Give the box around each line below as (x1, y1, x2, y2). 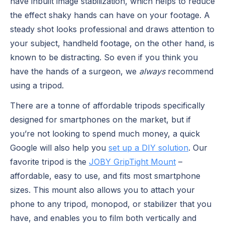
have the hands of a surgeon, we (10, 66, 139, 76)
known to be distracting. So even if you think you (10, 52, 198, 62)
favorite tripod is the (10, 156, 89, 167)
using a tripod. (10, 80, 64, 90)
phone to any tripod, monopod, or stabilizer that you (10, 198, 211, 209)
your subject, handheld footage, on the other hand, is (10, 38, 214, 48)
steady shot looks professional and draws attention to (10, 24, 214, 34)
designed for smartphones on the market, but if (10, 114, 191, 125)
